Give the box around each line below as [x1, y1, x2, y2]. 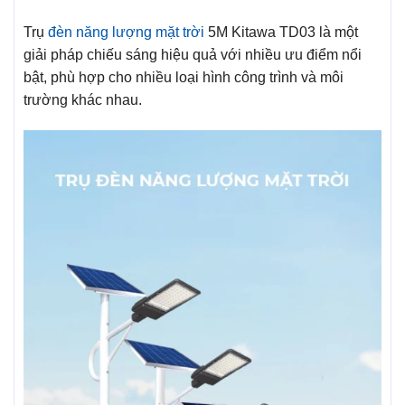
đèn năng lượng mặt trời [48, 24, 204, 40]
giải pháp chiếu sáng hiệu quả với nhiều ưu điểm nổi [24, 46, 362, 62]
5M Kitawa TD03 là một [204, 24, 358, 40]
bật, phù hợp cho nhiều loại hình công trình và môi [24, 69, 344, 85]
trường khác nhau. [24, 91, 142, 108]
